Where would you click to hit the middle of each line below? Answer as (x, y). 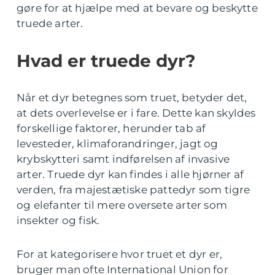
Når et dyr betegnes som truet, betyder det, (132, 97)
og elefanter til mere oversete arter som (122, 205)
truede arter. (50, 23)
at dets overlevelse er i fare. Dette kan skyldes (136, 113)
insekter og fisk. (58, 220)
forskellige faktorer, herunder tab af (111, 128)
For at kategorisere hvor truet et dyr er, (120, 254)
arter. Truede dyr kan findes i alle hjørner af (130, 174)
